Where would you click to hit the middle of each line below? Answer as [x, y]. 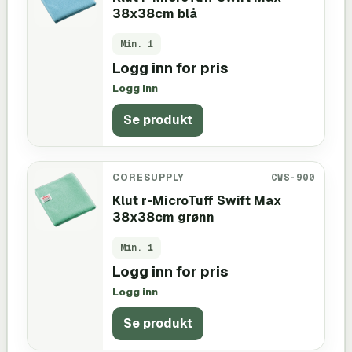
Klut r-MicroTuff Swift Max [197, 200]
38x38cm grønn [163, 217]
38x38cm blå [155, 13]
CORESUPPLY [148, 177]
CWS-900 [293, 177]
